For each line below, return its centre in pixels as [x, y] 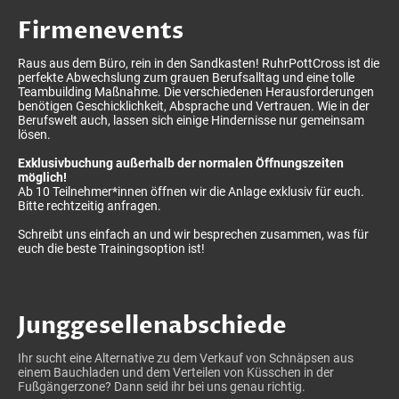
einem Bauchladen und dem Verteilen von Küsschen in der [176, 372]
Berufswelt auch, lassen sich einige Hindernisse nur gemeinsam [191, 120]
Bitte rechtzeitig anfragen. [91, 205]
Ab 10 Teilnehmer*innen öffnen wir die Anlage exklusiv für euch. [191, 191]
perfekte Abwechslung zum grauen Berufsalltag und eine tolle [186, 77]
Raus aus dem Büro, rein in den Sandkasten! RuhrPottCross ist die [199, 63]
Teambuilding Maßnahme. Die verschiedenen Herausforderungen [196, 91]
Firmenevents [101, 31]
